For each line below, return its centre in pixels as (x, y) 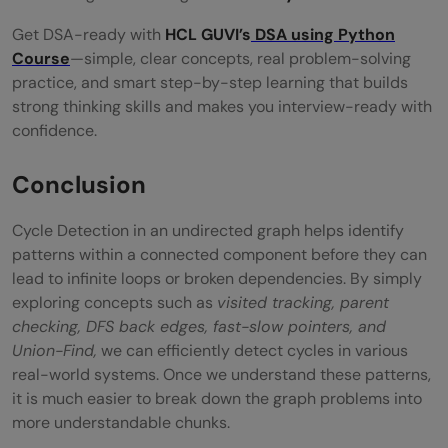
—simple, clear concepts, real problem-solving (240, 59)
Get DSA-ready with (88, 35)
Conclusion (79, 185)
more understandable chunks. (121, 423)
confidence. (54, 131)
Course (41, 59)
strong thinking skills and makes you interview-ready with (222, 107)
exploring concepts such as (114, 303)
